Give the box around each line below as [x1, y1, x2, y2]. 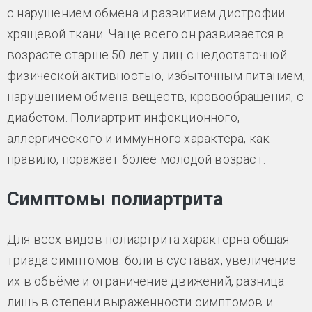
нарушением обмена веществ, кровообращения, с [7, 89, 304, 104]
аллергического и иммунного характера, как [7, 131, 270, 146]
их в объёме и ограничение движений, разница [7, 274, 285, 288]
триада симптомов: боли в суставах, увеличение [7, 253, 296, 267]
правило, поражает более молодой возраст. [7, 152, 265, 166]
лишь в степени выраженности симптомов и [7, 295, 273, 309]
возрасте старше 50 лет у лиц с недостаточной [7, 47, 287, 62]
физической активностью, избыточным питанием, [7, 68, 305, 83]
